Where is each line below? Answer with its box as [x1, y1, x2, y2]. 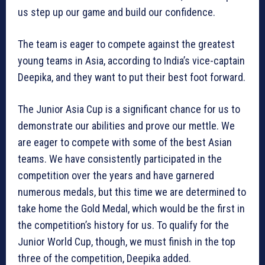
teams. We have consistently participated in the [18, 153, 222, 166]
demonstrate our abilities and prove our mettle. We [18, 119, 235, 132]
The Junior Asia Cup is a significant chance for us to [18, 103, 240, 116]
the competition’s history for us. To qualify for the [18, 219, 229, 232]
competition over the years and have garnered [18, 169, 214, 182]
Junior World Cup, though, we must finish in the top [18, 235, 235, 248]
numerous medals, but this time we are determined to [18, 186, 246, 199]
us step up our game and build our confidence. [18, 6, 215, 19]
